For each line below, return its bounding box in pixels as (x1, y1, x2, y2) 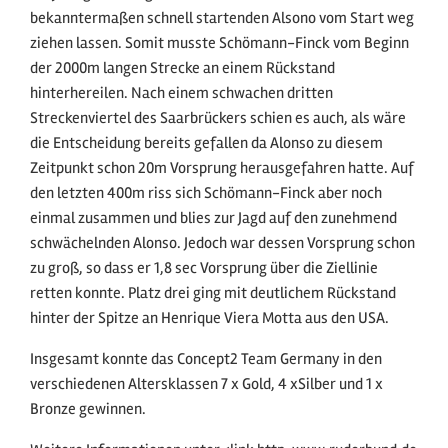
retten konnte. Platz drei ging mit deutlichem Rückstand (30, 283, 396, 304)
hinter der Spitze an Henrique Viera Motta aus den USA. (30, 308, 389, 329)
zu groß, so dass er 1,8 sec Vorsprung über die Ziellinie (30, 258, 378, 279)
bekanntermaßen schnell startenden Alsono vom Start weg (30, 8, 414, 29)
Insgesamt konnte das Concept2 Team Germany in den (30, 349, 382, 370)
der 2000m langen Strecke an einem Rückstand (30, 58, 335, 79)
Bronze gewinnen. (30, 399, 146, 420)
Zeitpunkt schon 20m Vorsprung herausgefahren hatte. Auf (30, 158, 414, 179)
